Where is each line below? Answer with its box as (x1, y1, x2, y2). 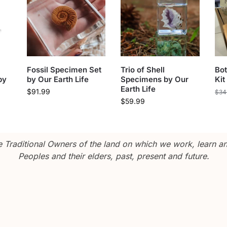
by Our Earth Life (26, 74, 89, 84)
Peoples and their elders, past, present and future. (18, 150, 209, 161)
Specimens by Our (121, 74, 189, 84)
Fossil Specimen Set (26, 64, 101, 74)
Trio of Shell (121, 64, 165, 74)
